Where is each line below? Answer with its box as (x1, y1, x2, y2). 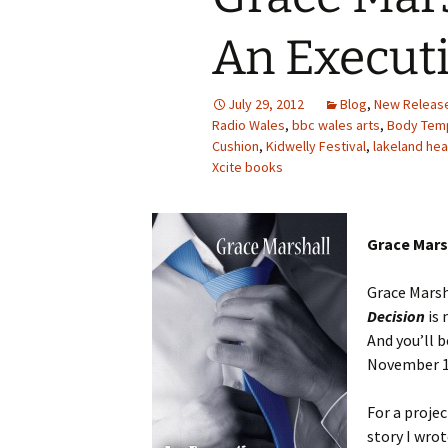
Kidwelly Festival (266, 137, 366, 155)
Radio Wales (212, 116, 285, 134)
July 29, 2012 (228, 95, 304, 113)
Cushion (212, 137, 259, 155)
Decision (367, 306, 425, 326)
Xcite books (212, 158, 283, 176)
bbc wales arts (292, 116, 380, 134)
